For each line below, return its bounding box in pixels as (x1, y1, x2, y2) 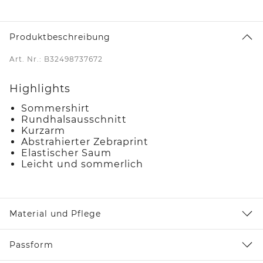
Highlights (9, 82, 70, 95)
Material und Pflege (9, 208, 101, 219)
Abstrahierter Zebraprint (21, 136, 149, 147)
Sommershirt (21, 102, 90, 114)
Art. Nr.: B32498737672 (9, 54, 103, 63)
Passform (9, 239, 53, 250)
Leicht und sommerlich (21, 158, 143, 170)
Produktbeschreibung (9, 31, 110, 42)
